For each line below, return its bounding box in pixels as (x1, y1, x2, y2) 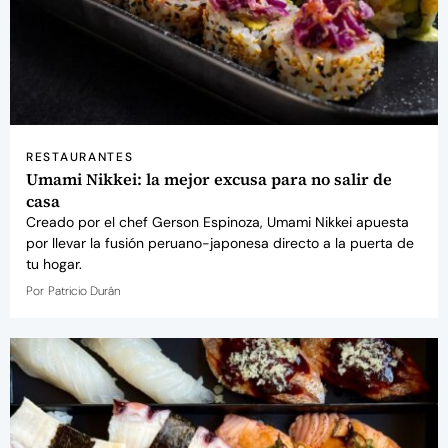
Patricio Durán (48, 282, 120, 299)
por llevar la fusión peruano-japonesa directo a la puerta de (26, 233, 414, 252)
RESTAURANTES (26, 148, 134, 165)
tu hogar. (26, 254, 82, 273)
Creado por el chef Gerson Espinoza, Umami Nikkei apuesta (26, 212, 409, 231)
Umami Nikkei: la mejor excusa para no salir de (26, 167, 392, 190)
